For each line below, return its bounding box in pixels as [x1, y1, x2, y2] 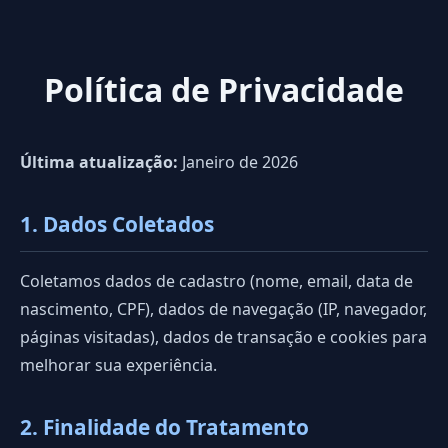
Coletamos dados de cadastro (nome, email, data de [20, 270, 413, 293]
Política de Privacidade [44, 68, 404, 112]
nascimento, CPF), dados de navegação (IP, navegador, [20, 298, 427, 321]
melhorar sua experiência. [20, 354, 217, 377]
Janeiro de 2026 [178, 151, 298, 174]
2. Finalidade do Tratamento [20, 413, 309, 442]
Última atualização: [20, 151, 178, 174]
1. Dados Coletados [20, 210, 214, 239]
